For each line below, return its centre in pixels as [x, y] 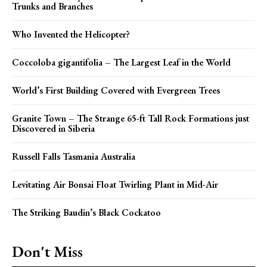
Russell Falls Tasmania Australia [74, 156]
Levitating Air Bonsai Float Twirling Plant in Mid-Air [115, 184]
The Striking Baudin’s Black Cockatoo [86, 212]
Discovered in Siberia [53, 128]
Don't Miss [47, 251]
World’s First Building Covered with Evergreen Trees [116, 90]
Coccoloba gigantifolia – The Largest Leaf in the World [121, 62]
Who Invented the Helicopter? [71, 34]
